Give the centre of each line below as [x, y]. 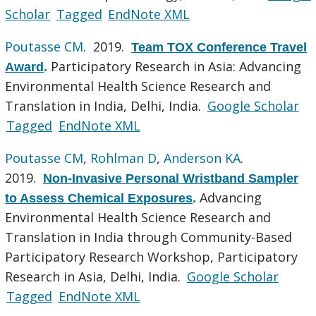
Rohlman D [124, 158]
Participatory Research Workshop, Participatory [152, 256]
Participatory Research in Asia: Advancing [176, 66]
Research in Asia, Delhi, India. [95, 276]
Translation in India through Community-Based [149, 237]
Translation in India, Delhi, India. [105, 105]
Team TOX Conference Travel [219, 47]
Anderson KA [202, 158]
